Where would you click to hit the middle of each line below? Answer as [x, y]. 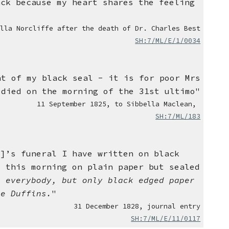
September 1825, [82, 104]
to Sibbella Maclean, [156, 104]
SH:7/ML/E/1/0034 [168, 41]
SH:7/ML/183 [178, 117]
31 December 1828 [107, 207]
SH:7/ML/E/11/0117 [166, 219]
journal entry [174, 207]
